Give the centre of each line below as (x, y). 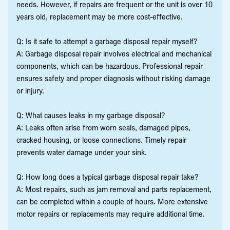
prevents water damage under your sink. (82, 152)
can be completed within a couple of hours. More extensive (112, 201)
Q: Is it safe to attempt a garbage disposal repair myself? (107, 41)
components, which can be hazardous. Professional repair (110, 65)
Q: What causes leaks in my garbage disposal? (91, 115)
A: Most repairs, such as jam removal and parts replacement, (114, 189)
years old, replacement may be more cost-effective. (100, 16)
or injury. (30, 90)
